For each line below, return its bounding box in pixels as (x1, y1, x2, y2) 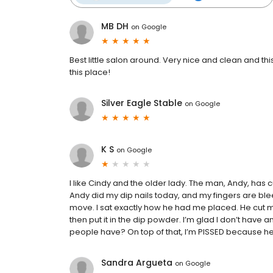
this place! (69, 66, 110, 79)
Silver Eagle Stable (101, 97, 182, 110)
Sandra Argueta (101, 257, 172, 269)
